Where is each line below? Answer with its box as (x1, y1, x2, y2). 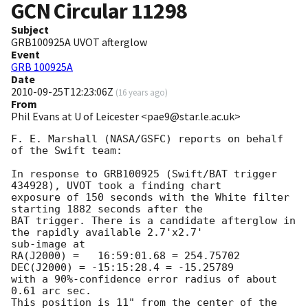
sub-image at (11, 238, 85, 251)
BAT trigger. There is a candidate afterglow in (11, 214, 296, 228)
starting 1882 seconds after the (11, 203, 209, 216)
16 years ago (118, 87, 165, 98)
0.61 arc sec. (11, 285, 91, 298)
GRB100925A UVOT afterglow (11, 35, 147, 49)
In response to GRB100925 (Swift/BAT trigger (11, 168, 277, 181)
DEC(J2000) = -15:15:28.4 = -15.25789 (11, 261, 234, 274)
